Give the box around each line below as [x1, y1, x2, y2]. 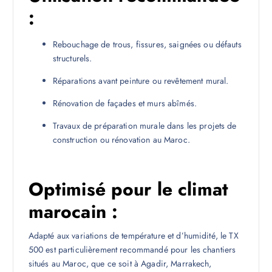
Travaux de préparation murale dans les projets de [52, 120, 237, 132]
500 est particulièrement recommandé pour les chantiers [28, 243, 236, 256]
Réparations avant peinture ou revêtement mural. [52, 75, 229, 87]
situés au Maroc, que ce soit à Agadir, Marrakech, [28, 257, 212, 270]
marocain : [28, 199, 118, 225]
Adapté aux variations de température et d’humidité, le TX [28, 229, 239, 242]
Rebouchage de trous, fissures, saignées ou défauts [52, 38, 242, 50]
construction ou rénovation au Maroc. [52, 134, 190, 146]
